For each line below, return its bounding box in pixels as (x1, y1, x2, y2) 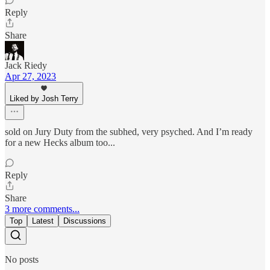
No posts (5, 254, 39, 265)
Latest (32, 216, 54, 226)
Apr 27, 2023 (5, 71, 56, 82)
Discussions (63, 216, 106, 226)
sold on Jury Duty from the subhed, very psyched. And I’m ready (5, 127, 253, 137)
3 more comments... (5, 204, 80, 215)
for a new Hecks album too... (5, 137, 115, 148)
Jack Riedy (5, 60, 47, 71)
